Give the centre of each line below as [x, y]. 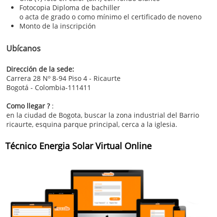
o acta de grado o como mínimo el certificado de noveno [110, 17]
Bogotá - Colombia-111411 [49, 87]
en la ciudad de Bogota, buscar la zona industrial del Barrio [103, 115]
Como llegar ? [29, 106]
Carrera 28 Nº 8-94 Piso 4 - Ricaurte [64, 78]
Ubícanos [23, 48]
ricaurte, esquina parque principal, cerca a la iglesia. [92, 124]
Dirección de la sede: [41, 69]
